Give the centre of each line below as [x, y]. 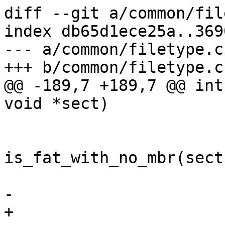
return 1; [9, 176]
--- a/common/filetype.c [114, 49]
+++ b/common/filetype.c [114, 68]
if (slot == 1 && [9, 140]
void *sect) [57, 104]
